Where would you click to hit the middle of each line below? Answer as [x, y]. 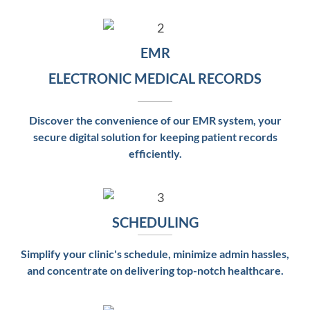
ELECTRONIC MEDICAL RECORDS [155, 79]
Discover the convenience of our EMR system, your [155, 120]
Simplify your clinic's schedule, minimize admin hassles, [155, 254]
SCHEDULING [155, 222]
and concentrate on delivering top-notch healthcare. [155, 271]
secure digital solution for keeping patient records [155, 137]
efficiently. [155, 154]
